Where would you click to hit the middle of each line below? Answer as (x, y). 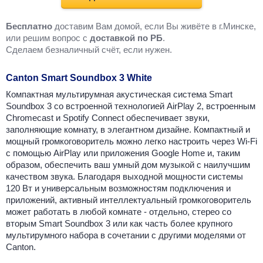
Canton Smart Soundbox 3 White (79, 78)
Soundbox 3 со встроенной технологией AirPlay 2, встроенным (131, 106)
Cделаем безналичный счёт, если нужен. (89, 50)
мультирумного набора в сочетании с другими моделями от (126, 235)
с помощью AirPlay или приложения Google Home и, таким (123, 153)
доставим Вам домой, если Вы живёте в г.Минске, (154, 26)
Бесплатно (29, 26)
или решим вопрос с (48, 38)
